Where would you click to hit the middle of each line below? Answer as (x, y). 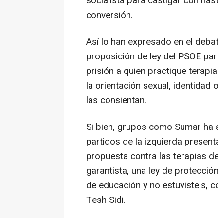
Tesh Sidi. (106, 200)
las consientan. (116, 100)
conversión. (109, 15)
